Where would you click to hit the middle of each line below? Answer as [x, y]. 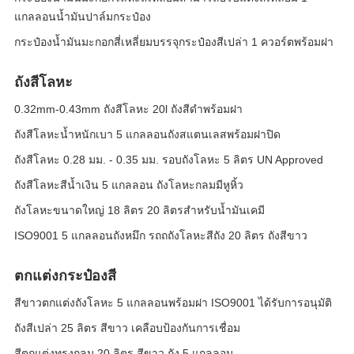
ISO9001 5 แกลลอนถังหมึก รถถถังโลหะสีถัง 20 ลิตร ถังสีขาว [161, 235]
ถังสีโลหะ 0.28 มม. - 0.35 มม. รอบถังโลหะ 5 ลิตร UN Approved [169, 160]
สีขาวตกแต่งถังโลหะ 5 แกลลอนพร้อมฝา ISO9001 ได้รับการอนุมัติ [173, 303]
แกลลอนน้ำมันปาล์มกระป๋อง [83, 17]
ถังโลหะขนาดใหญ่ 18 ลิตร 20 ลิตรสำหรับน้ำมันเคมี [139, 210]
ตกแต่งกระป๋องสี [65, 276]
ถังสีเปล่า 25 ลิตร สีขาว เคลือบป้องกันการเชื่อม [127, 328]
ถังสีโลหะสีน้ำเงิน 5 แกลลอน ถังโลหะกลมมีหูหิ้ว [129, 185]
